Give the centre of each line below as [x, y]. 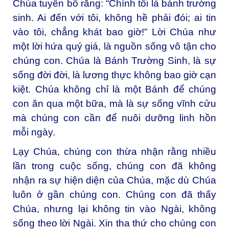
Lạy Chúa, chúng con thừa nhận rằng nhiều [114, 151]
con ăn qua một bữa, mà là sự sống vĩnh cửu [114, 103]
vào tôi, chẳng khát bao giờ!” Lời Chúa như [114, 32]
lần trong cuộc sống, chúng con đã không [114, 166]
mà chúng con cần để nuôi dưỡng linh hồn [114, 118]
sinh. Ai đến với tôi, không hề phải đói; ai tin [114, 17]
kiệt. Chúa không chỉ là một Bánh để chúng [114, 89]
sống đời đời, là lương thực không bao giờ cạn [114, 75]
